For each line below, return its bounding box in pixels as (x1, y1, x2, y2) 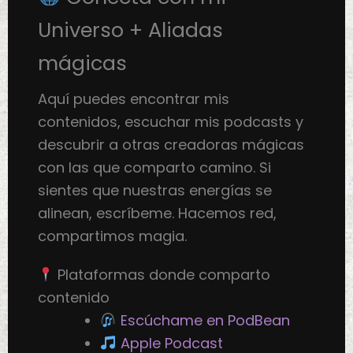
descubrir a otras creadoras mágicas (37, 134, 304, 154)
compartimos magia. (37, 225, 187, 246)
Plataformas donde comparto (54, 264, 271, 284)
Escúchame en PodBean (120, 310, 290, 330)
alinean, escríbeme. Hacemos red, (37, 203, 277, 223)
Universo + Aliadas (37, 15, 223, 44)
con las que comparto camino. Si (37, 157, 271, 177)
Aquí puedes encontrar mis (37, 88, 229, 109)
